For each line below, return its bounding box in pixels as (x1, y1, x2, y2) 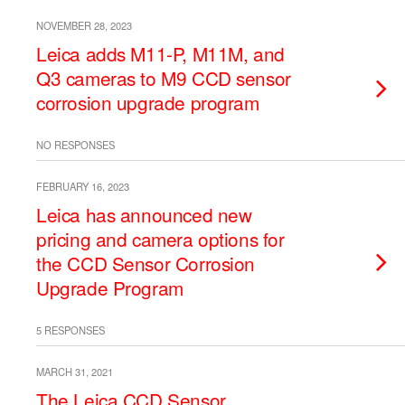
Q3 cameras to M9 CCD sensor (36, 64, 291, 91)
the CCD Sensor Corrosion (36, 250, 256, 277)
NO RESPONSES (36, 137, 115, 152)
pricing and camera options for (36, 225, 285, 252)
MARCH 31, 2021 (36, 364, 113, 379)
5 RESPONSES (36, 323, 105, 337)
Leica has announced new (36, 201, 252, 228)
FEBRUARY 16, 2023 (36, 179, 129, 193)
